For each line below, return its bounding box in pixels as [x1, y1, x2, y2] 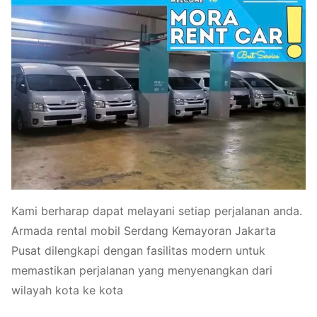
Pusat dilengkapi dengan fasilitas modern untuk [11, 243, 265, 258]
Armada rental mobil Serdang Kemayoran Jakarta [11, 224, 276, 238]
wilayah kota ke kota [11, 283, 123, 298]
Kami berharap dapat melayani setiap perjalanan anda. [11, 204, 302, 219]
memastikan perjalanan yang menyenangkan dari [11, 263, 272, 278]
